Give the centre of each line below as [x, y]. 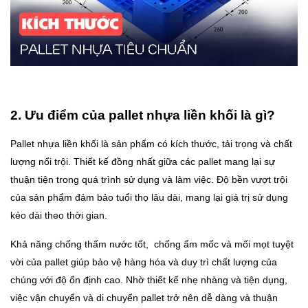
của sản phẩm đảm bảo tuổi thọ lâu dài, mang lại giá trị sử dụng [149, 198]
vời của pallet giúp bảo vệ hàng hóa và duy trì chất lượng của [144, 262]
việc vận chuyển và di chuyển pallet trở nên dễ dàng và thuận [144, 298]
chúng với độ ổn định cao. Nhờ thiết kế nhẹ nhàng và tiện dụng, [149, 280]
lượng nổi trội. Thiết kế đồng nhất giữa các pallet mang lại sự [143, 162]
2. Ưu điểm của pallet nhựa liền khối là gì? [143, 115]
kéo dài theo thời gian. [59, 216]
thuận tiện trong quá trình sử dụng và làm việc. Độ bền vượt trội [149, 180]
